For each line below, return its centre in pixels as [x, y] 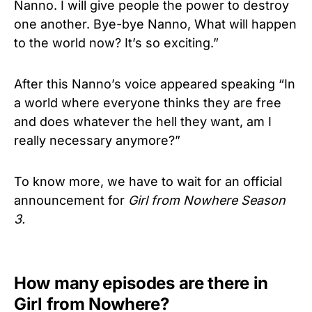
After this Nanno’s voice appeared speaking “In [155, 84]
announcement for [71, 200]
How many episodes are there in [141, 283]
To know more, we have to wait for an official [148, 181]
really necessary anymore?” [97, 140]
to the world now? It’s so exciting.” [116, 43]
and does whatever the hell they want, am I [143, 122]
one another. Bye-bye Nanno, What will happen [155, 24]
